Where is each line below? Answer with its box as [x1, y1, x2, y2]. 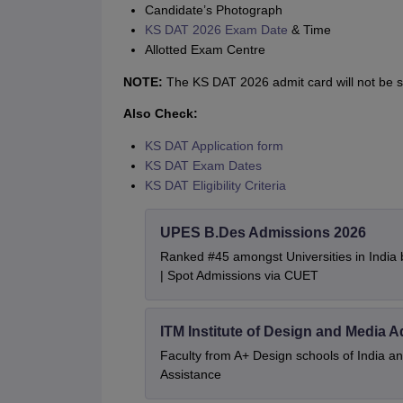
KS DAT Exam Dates [144, 158, 262, 174]
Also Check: [122, 106, 198, 121]
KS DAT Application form [144, 139, 283, 154]
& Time [287, 22, 331, 38]
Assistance [159, 367, 221, 382]
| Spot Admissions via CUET [159, 268, 318, 283]
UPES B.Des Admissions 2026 [159, 225, 366, 241]
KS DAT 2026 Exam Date [144, 22, 288, 38]
